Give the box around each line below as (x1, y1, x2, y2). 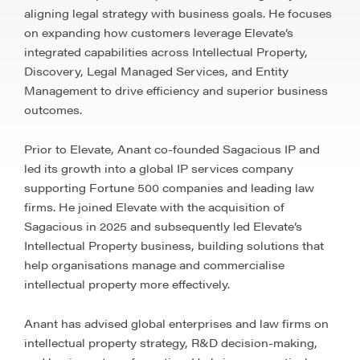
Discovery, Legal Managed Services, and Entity (24, 63, 288, 79)
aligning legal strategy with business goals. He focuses (24, 5, 332, 21)
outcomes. (24, 101, 82, 117)
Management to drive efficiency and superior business (24, 82, 328, 98)
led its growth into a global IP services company (24, 160, 293, 176)
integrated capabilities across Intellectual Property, (24, 43, 308, 59)
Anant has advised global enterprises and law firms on (24, 315, 329, 331)
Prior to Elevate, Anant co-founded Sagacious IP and (24, 141, 320, 157)
